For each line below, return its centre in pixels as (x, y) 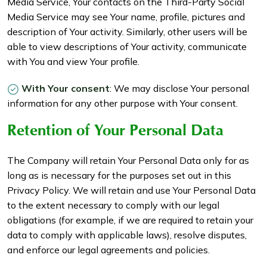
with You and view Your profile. (73, 62)
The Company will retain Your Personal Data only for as (128, 161)
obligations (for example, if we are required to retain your (130, 220)
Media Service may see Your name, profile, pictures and (126, 17)
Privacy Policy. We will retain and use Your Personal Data (131, 190)
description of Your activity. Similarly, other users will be (127, 32)
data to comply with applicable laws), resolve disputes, (127, 235)
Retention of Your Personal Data (115, 133)
